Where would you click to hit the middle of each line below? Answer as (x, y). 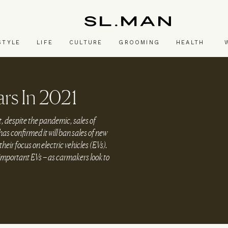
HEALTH (190, 43)
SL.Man (97, 32)
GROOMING (139, 43)
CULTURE (86, 43)
